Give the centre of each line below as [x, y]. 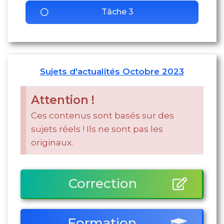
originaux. [52, 142]
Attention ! [63, 100]
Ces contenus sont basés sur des [102, 115]
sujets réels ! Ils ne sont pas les [97, 129]
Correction [103, 183]
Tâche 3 [117, 12]
